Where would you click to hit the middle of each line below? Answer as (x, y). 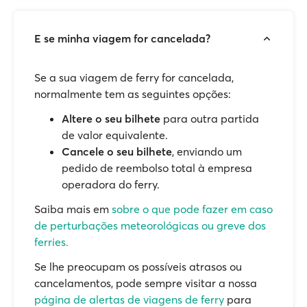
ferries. (51, 242)
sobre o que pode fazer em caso (192, 209)
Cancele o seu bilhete (117, 151)
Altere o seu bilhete (111, 119)
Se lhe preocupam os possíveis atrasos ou (138, 267)
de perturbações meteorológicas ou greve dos (150, 225)
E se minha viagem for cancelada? (122, 38)
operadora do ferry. (111, 184)
